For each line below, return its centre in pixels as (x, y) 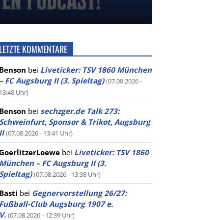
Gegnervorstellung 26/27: (79, 193)
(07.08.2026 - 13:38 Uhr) (67, 174)
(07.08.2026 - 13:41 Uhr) (39, 133)
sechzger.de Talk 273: (80, 111)
